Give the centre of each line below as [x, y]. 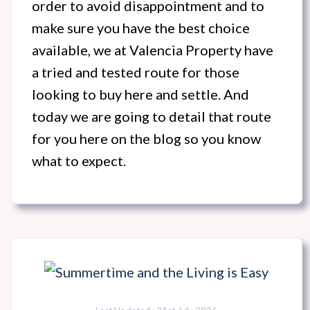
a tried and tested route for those [136, 72]
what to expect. [79, 161]
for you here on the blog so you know [146, 139]
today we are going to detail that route [152, 117]
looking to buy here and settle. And [140, 94]
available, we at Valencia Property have [153, 50]
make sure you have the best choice [141, 28]
